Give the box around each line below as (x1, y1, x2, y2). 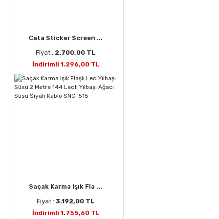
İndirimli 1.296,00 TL (32, 61, 99, 68)
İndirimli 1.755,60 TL (32, 209, 99, 217)
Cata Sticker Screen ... (28, 34, 103, 42)
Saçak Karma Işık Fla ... (29, 183, 103, 191)
